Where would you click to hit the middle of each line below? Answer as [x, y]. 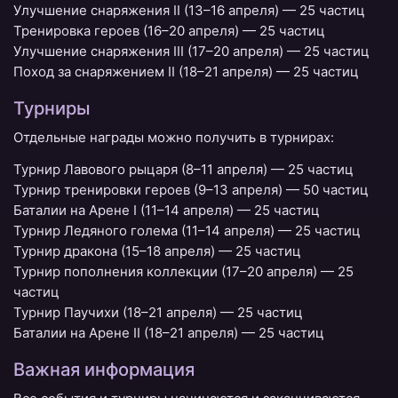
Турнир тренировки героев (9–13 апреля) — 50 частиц [191, 190]
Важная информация [104, 369]
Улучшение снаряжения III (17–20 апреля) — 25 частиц [191, 52]
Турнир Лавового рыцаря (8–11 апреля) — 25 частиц [183, 170]
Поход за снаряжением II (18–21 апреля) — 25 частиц [186, 72]
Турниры [52, 108]
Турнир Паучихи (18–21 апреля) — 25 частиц [158, 313]
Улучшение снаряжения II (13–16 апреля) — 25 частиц [189, 11]
